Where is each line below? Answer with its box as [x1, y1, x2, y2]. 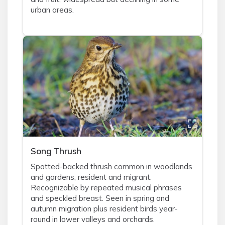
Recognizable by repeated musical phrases [31, 183, 182, 192]
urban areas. [31, 5, 74, 15]
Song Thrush [31, 145, 81, 156]
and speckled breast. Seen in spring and [31, 193, 169, 203]
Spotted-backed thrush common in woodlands [31, 162, 192, 171]
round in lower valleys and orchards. [31, 214, 155, 224]
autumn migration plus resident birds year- [31, 204, 178, 213]
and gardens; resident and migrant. [31, 172, 152, 182]
